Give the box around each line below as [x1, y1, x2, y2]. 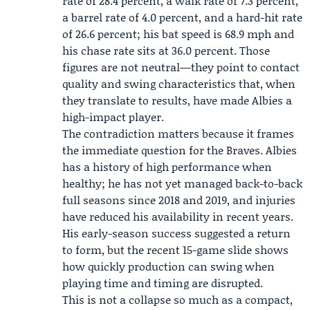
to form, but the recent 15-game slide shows [62, 241, 289, 257]
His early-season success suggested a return [62, 225, 291, 241]
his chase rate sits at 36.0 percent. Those [62, 42, 270, 58]
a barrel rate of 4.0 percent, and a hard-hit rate [62, 9, 302, 25]
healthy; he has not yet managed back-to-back [62, 175, 302, 191]
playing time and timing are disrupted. [62, 275, 263, 291]
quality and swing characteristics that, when [62, 75, 295, 91]
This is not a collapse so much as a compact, [62, 291, 293, 307]
